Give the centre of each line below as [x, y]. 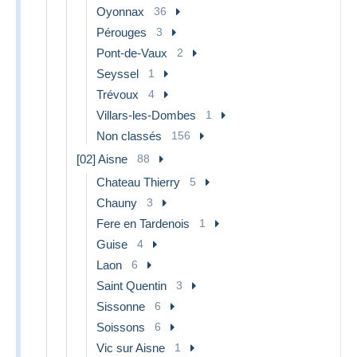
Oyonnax [120, 11]
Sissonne [121, 306]
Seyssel [118, 73]
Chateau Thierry [138, 182]
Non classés [129, 135]
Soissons [121, 327]
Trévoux [118, 94]
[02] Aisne [102, 159]
